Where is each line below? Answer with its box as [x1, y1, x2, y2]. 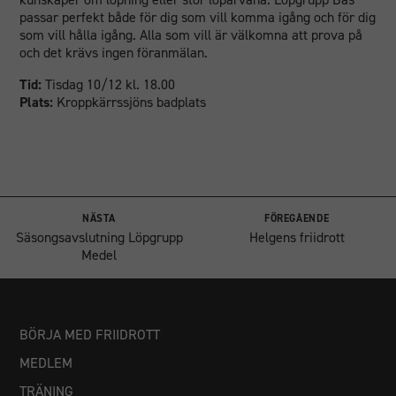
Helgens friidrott [249, 228, 345, 247]
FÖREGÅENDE [264, 211, 330, 225]
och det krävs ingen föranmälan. [19, 43, 209, 62]
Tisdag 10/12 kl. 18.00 [42, 75, 176, 94]
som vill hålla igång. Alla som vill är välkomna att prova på [19, 26, 363, 44]
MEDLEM [19, 354, 73, 372]
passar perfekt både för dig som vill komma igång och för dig [19, 8, 377, 27]
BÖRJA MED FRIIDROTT [19, 325, 161, 344]
